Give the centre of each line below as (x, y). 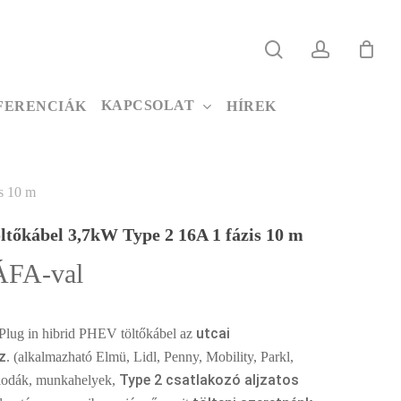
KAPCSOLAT (147, 105)
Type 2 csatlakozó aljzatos (209, 380)
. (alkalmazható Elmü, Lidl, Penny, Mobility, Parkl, (150, 357)
